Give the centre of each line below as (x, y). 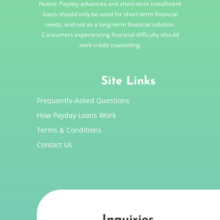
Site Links (128, 82)
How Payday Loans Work (76, 115)
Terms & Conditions (69, 130)
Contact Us (54, 145)
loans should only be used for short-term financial (110, 14)
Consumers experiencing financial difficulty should (110, 35)
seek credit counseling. (110, 45)
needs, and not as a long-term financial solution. (110, 25)
